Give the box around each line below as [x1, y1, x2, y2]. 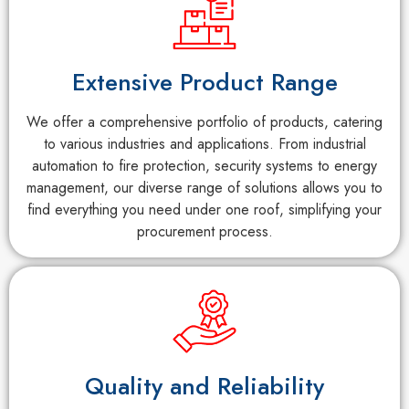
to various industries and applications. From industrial [43, 133, 366, 155]
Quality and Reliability [85, 369, 324, 404]
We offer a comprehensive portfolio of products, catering [26, 111, 383, 133]
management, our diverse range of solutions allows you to [26, 177, 383, 199]
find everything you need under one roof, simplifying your [27, 199, 382, 221]
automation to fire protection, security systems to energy [32, 155, 377, 177]
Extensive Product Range [71, 65, 338, 100]
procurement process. [136, 221, 273, 243]
